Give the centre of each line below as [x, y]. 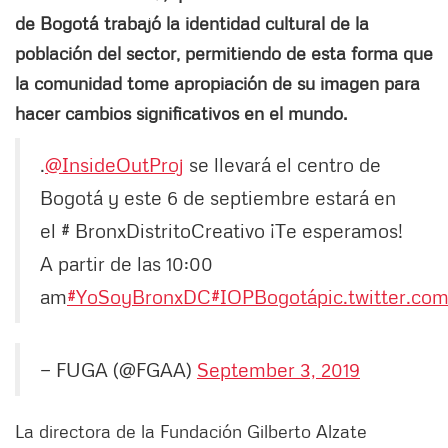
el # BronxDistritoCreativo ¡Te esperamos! [221, 230]
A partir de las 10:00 [126, 263]
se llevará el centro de [282, 164]
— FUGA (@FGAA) [118, 369]
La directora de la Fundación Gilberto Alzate [191, 431]
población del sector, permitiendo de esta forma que [224, 53]
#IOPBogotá [264, 296]
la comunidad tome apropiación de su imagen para [217, 83]
